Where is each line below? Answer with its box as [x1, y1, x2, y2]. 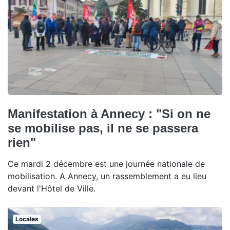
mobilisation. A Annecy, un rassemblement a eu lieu [8, 171, 206, 182]
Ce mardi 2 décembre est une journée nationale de [8, 159, 205, 169]
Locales [15, 215, 39, 223]
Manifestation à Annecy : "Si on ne [8, 107, 210, 121]
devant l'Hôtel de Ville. [8, 183, 95, 194]
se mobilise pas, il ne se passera [8, 121, 198, 136]
